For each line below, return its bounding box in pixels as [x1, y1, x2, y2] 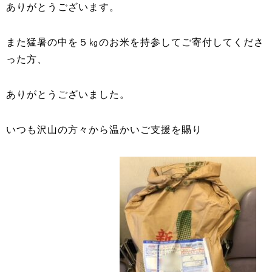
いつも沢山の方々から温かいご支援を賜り [6, 124, 202, 135]
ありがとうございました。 [6, 89, 130, 100]
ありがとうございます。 [6, 2, 120, 12]
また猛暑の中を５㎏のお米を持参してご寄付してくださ [6, 37, 264, 47]
